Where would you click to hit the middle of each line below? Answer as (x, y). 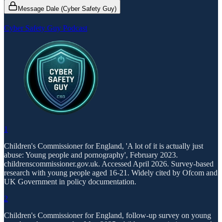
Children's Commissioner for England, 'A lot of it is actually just (104, 146)
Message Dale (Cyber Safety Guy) (67, 8)
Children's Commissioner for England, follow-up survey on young (108, 215)
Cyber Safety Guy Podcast (46, 28)
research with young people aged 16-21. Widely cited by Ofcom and (111, 172)
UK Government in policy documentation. (70, 181)
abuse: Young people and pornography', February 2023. (91, 155)
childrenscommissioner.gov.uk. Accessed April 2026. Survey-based (109, 164)
